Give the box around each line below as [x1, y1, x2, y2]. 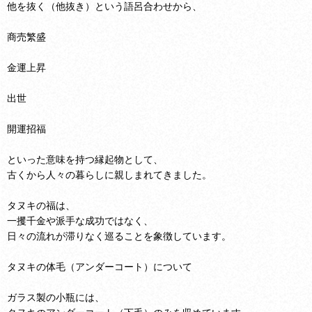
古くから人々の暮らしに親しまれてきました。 [7, 168, 212, 180]
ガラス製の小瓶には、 [7, 290, 104, 303]
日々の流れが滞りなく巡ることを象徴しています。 [7, 229, 231, 242]
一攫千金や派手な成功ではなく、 [7, 214, 153, 226]
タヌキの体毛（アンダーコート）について [7, 260, 192, 272]
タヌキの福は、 [7, 198, 75, 211]
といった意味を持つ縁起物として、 [7, 153, 163, 165]
